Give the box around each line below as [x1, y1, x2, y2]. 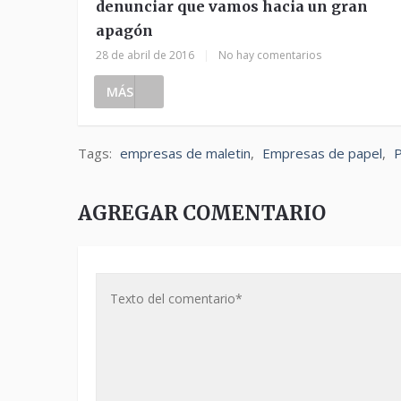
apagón [96, 21, 153, 39]
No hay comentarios [218, 47, 321, 63]
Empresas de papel [262, 144, 382, 162]
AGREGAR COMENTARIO [78, 200, 326, 226]
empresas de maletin [120, 144, 251, 162]
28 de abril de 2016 [96, 47, 194, 63]
